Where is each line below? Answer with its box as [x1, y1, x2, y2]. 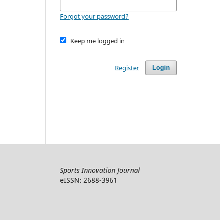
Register [114, 63, 139, 72]
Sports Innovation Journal [60, 165, 140, 175]
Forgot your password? [60, 11, 129, 21]
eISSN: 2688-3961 [60, 175, 117, 185]
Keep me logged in [70, 36, 125, 45]
